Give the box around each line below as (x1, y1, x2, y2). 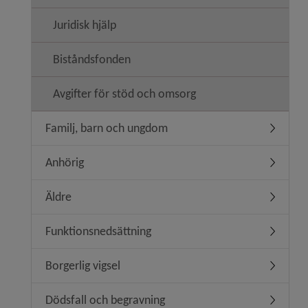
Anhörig (45, 155, 84, 170)
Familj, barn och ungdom (45, 120, 168, 135)
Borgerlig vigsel (45, 258, 120, 273)
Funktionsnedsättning (45, 223, 151, 239)
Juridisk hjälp (53, 17, 116, 32)
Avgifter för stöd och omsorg (53, 86, 196, 101)
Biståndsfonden (53, 52, 131, 67)
